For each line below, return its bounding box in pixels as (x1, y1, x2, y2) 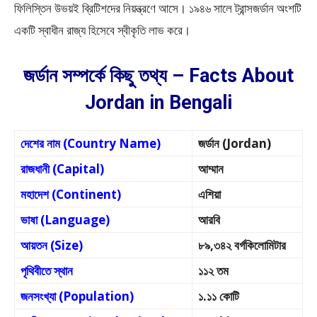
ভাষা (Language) (21, 212, 110, 228)
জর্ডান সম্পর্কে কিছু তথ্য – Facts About (23, 64, 294, 87)
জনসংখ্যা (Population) (21, 288, 134, 304)
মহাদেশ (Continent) (21, 186, 121, 202)
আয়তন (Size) (21, 237, 83, 253)
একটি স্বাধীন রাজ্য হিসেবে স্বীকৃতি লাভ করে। (14, 22, 193, 38)
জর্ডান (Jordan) (198, 135, 271, 151)
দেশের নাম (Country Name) (21, 135, 161, 151)
